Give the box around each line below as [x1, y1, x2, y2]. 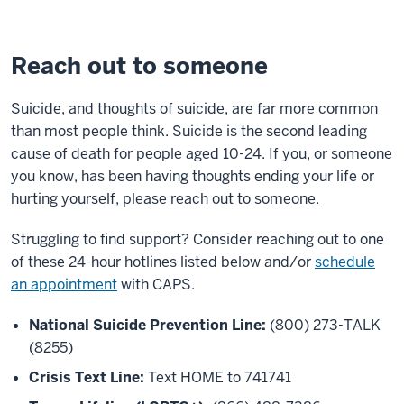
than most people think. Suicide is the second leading [11, 121, 367, 141]
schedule [315, 252, 375, 271]
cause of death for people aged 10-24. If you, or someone [11, 143, 392, 163]
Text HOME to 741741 [144, 367, 291, 387]
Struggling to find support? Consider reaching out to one [11, 229, 384, 249]
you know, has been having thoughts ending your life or [11, 166, 374, 186]
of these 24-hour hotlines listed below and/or [11, 252, 315, 271]
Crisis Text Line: [29, 367, 144, 387]
